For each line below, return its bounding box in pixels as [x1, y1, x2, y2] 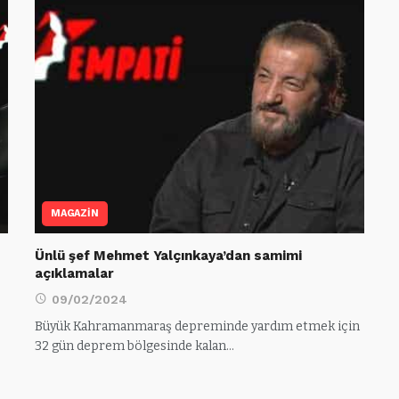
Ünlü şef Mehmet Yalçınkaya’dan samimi [35, 247, 302, 264]
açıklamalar [35, 265, 114, 281]
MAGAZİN [51, 207, 99, 219]
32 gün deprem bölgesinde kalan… [35, 338, 234, 354]
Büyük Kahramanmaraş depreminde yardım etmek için [35, 318, 360, 334]
